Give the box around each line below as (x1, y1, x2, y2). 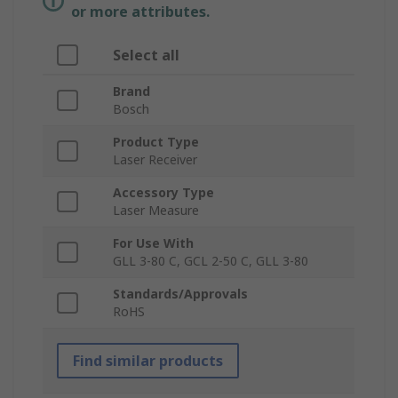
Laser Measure (113, 202, 199, 219)
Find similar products (73, 351, 223, 371)
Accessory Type (113, 184, 214, 202)
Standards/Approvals (113, 285, 248, 303)
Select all (113, 45, 179, 66)
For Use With (113, 235, 194, 252)
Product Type (113, 133, 199, 151)
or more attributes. (71, 2, 210, 22)
